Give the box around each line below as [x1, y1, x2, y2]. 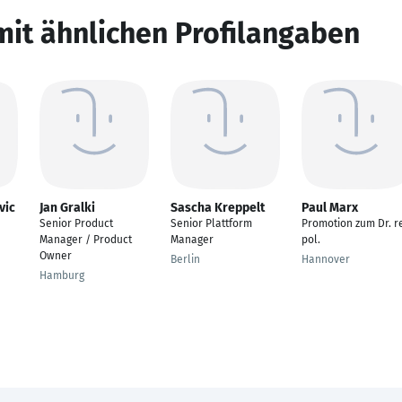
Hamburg [39, 269, 84, 282]
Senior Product [39, 217, 113, 230]
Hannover [301, 253, 350, 266]
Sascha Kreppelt [170, 200, 265, 215]
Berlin [170, 253, 200, 266]
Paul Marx [301, 200, 358, 215]
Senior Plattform [170, 217, 252, 230]
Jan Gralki [39, 200, 95, 215]
